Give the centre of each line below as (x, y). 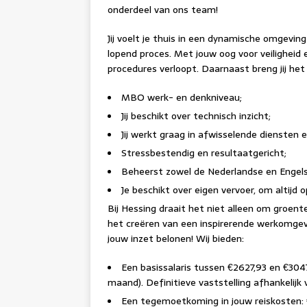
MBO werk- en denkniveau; (182, 97)
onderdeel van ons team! (163, 10)
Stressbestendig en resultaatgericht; (204, 153)
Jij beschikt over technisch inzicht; (196, 116)
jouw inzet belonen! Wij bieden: (176, 238)
